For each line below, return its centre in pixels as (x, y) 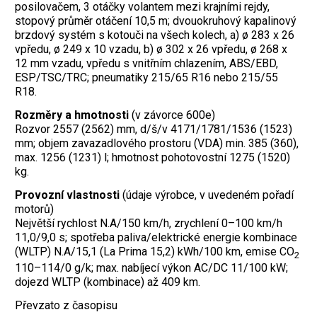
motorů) (34, 209)
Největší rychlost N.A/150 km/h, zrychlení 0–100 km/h (149, 224)
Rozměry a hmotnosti (72, 115)
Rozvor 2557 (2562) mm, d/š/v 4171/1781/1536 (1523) (154, 129)
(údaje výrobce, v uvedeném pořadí (207, 195)
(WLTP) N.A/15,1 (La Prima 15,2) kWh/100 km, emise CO (155, 252)
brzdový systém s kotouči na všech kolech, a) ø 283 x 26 (155, 35)
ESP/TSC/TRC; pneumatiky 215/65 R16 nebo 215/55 (146, 78)
